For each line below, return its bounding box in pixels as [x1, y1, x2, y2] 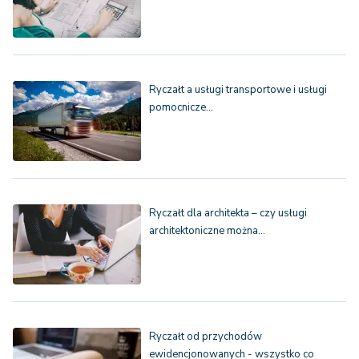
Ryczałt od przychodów [149, 329, 262, 344]
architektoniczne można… [149, 223, 265, 238]
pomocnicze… [149, 99, 213, 115]
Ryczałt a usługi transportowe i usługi [149, 82, 327, 97]
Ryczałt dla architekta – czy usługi [149, 205, 307, 220]
